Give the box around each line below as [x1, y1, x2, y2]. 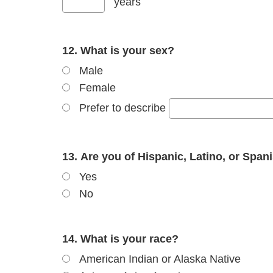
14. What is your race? [62, 232, 179, 245]
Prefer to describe [79, 101, 166, 114]
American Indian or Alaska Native [79, 252, 241, 265]
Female [79, 81, 116, 94]
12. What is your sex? [62, 44, 174, 57]
